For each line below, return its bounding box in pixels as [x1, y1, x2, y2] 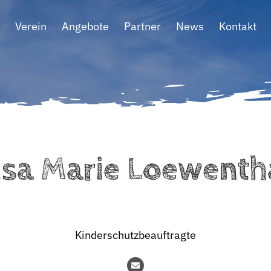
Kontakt [219, 19, 256, 33]
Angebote [62, 19, 109, 33]
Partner [124, 19, 161, 33]
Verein [15, 19, 47, 33]
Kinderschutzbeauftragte [75, 228, 196, 242]
